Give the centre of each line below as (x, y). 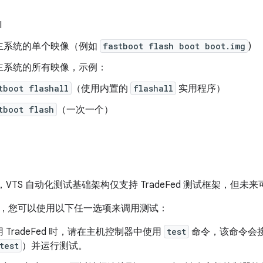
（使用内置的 (101, 89)
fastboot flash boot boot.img (174, 46)
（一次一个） (85, 110)
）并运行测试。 (55, 246)
